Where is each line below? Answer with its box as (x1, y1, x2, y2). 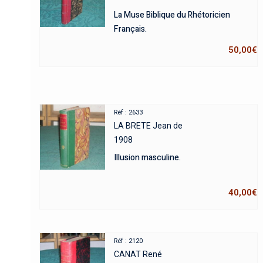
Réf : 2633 (114, 109, 143, 117)
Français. (114, 23, 147, 36)
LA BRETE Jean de (114, 121, 183, 131)
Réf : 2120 (114, 237, 143, 245)
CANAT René (114, 249, 163, 259)
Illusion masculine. (114, 151, 181, 164)
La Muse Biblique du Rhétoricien (114, 9, 231, 22)
